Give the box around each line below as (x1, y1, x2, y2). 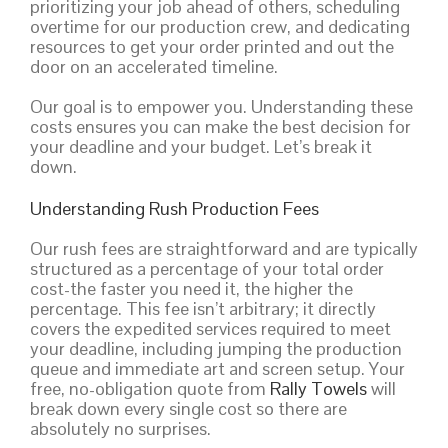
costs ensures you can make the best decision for (30, 115, 411, 139)
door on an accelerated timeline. (30, 55, 278, 79)
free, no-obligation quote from (30, 377, 270, 401)
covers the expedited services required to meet (30, 317, 391, 341)
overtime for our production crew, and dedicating (30, 15, 410, 39)
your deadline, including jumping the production (30, 337, 402, 361)
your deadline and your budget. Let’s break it (30, 135, 372, 159)
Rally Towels (270, 377, 367, 401)
